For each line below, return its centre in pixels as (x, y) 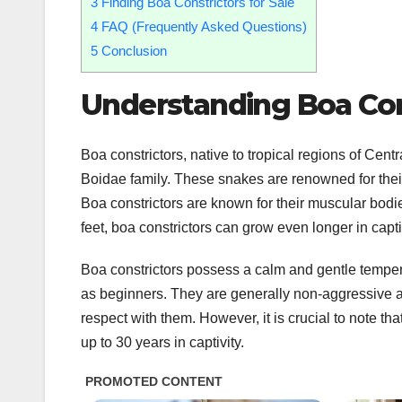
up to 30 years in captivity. (162, 343)
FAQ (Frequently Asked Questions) (202, 26)
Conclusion (132, 50)
